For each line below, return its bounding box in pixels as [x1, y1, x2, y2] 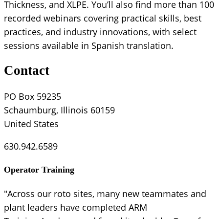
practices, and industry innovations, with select [4, 26, 197, 38]
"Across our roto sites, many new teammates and [4, 187, 206, 199]
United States [4, 117, 59, 130]
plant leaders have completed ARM [4, 201, 147, 213]
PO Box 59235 [4, 90, 61, 102]
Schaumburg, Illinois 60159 [4, 104, 115, 116]
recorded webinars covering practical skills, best [4, 12, 201, 24]
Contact [4, 63, 49, 78]
